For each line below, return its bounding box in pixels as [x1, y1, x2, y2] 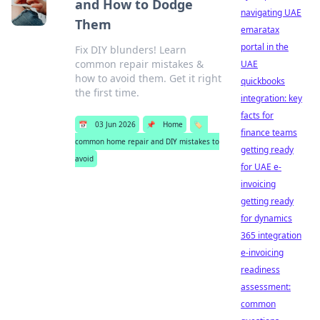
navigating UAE [241, 6, 301, 19]
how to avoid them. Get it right [75, 71, 222, 85]
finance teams [241, 126, 297, 139]
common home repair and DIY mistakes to [75, 136, 220, 146]
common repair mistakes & [75, 57, 204, 71]
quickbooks [241, 75, 285, 87]
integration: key [241, 92, 302, 104]
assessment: [241, 281, 291, 293]
